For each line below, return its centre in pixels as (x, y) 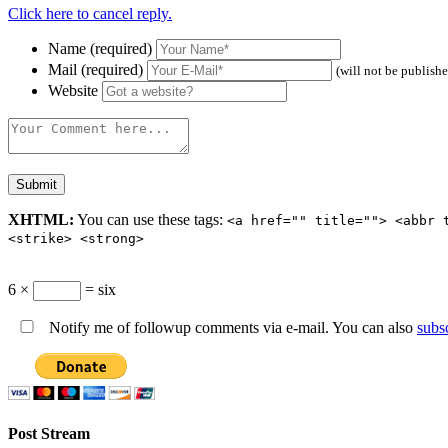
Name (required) (100, 48)
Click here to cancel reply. (90, 13)
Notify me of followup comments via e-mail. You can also (231, 327)
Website (73, 90)
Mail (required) (95, 69)
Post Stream (49, 433)
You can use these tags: (150, 219)
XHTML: (41, 219)
